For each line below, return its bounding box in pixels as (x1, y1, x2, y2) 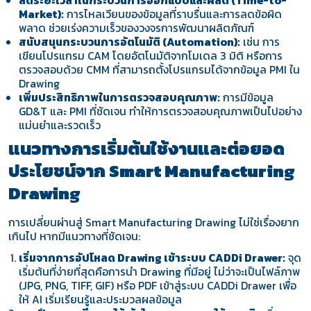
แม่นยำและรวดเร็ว (19, 117, 101, 134)
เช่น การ (240, 34, 280, 51)
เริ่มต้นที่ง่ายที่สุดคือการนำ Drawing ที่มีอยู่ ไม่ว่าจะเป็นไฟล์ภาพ (19, 264, 301, 280)
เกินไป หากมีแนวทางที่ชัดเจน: (8, 228, 140, 244)
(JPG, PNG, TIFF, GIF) (19, 278, 115, 294)
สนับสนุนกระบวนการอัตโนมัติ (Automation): (19, 34, 241, 51)
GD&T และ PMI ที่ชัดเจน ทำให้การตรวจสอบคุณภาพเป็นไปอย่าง (19, 103, 303, 120)
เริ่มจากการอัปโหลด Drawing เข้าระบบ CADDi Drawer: (19, 250, 286, 267)
